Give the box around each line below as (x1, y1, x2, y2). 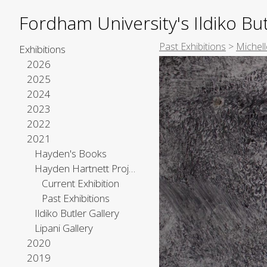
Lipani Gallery (34, 221, 93, 235)
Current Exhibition (42, 176, 120, 190)
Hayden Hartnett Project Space (128, 162, 135, 175)
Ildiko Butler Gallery (34, 206, 119, 220)
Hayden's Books (34, 147, 107, 160)
